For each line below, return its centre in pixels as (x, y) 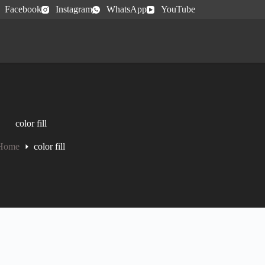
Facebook (23, 9)
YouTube (178, 9)
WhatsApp (126, 9)
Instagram (74, 9)
